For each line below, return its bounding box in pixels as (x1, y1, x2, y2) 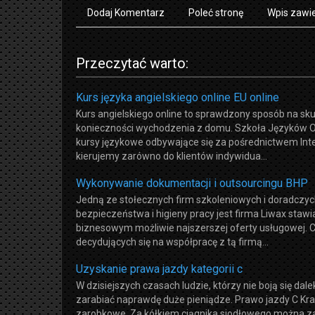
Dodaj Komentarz (87, 6, 165, 18)
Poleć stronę (188, 6, 243, 18)
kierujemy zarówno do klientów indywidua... (76, 150, 267, 162)
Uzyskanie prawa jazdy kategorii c (76, 262, 243, 276)
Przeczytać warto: (76, 54, 188, 72)
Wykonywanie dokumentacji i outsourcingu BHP (76, 176, 308, 190)
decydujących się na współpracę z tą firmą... (76, 236, 269, 247)
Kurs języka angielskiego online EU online (76, 90, 279, 104)
